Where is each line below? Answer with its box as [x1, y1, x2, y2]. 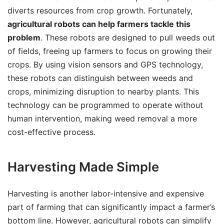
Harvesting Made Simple [7, 158, 159, 174]
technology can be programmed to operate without [7, 100, 203, 110]
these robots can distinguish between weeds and [7, 73, 193, 83]
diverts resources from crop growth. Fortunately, [7, 5, 192, 16]
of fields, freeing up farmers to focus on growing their [7, 46, 212, 56]
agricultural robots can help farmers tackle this [7, 19, 190, 29]
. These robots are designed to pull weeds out [40, 32, 215, 43]
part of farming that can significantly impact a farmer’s [7, 201, 215, 212]
